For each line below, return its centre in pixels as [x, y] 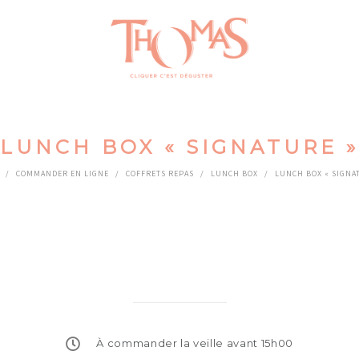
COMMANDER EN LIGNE [63, 173]
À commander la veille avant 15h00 [195, 343]
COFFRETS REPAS [160, 173]
